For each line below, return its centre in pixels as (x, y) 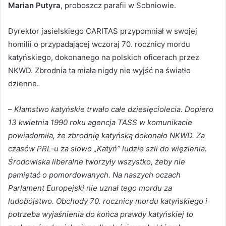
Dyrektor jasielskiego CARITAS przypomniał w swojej (103, 31)
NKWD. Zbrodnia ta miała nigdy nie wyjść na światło (99, 71)
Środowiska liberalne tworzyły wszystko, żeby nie (97, 162)
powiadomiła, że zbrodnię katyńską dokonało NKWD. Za (106, 136)
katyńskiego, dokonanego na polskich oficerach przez (104, 58)
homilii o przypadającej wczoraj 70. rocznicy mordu (99, 44)
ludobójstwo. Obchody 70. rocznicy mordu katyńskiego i (108, 201)
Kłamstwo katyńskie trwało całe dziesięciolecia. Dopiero (114, 109)
